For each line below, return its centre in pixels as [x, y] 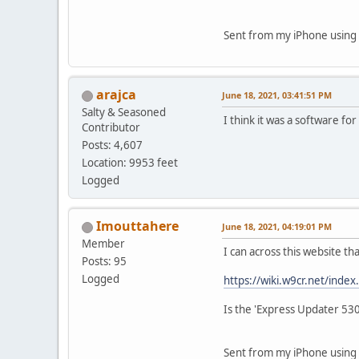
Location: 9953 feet [130, 163]
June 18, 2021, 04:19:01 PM [277, 227]
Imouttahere [137, 226]
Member [103, 244]
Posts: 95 [104, 262]
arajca [116, 95]
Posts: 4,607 [112, 145]
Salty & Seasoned [124, 113]
